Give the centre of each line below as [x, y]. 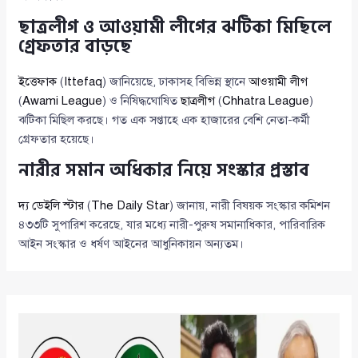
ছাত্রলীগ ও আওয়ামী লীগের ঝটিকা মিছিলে [175, 27]
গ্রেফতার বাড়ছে [76, 46]
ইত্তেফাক [38, 81]
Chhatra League [266, 100]
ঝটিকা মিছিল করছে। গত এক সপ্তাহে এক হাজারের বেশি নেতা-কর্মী [165, 119]
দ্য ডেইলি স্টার [52, 205]
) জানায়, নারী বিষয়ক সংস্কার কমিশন [250, 205]
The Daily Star [131, 205]
